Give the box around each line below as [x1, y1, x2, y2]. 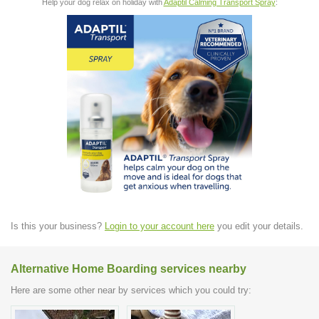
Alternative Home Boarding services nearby [11, 262, 246, 275]
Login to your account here [105, 220, 214, 231]
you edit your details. [214, 220, 303, 231]
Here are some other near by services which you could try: [11, 285, 251, 296]
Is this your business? [11, 220, 105, 231]
